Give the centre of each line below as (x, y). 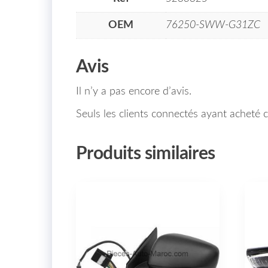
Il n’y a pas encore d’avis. (134, 91)
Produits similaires (146, 153)
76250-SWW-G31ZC (213, 25)
